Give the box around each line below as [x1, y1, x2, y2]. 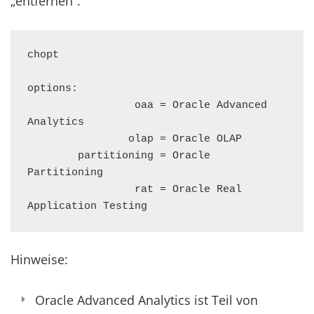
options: [27, 83, 78, 95]
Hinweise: [11, 251, 68, 268]
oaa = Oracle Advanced [27, 100, 135, 111]
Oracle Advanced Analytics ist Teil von [35, 292, 258, 308]
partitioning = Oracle [27, 150, 78, 162]
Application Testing [27, 200, 147, 212]
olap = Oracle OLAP [27, 133, 128, 145]
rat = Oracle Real [27, 184, 135, 196]
